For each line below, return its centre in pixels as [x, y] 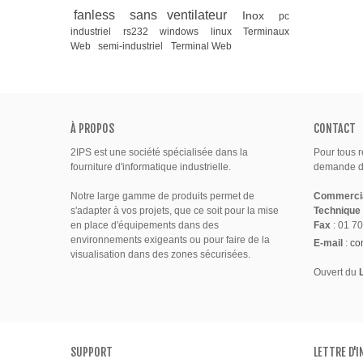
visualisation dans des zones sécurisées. [162, 254]
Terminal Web [201, 46]
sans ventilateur [183, 15]
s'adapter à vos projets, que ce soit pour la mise [175, 210]
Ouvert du [336, 272]
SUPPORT [92, 352]
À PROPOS [92, 128]
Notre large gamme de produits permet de [162, 196]
